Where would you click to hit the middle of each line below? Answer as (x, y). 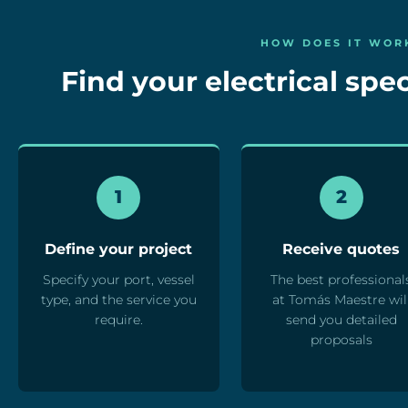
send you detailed (341, 319)
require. (118, 319)
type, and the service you (118, 299)
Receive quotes (342, 249)
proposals (341, 339)
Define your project (119, 249)
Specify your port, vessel (118, 279)
